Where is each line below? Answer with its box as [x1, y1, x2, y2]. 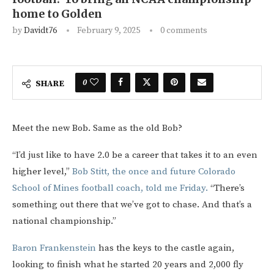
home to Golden [12, 7, 102, 21]
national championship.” [12, 215, 116, 228]
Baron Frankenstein [12, 242, 96, 254]
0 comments [160, 25, 207, 37]
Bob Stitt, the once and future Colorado [72, 166, 235, 178]
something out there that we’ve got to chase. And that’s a [12, 199, 252, 211]
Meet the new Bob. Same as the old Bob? [12, 122, 182, 135]
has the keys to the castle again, [96, 242, 234, 254]
